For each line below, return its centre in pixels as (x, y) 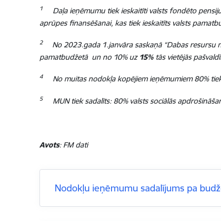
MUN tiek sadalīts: (83, 101)
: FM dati (73, 145)
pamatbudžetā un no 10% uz (89, 57)
